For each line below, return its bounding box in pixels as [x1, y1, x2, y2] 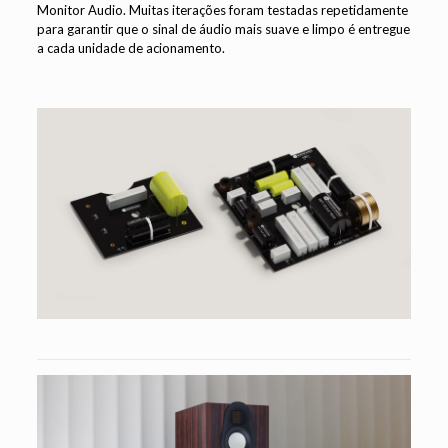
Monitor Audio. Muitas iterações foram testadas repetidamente [36, 2, 408, 19]
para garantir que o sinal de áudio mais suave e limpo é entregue [36, 21, 410, 38]
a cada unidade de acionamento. [36, 40, 225, 57]
